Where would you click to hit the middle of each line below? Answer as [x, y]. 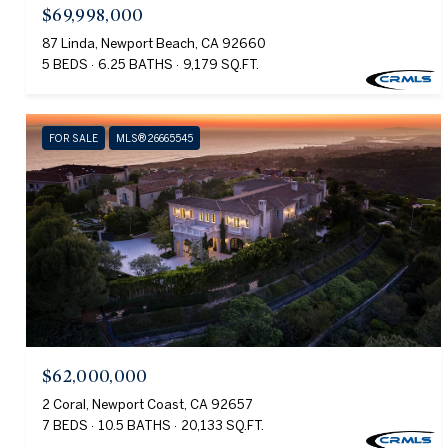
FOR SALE [73, 138]
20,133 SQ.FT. [222, 426]
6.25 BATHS [135, 65]
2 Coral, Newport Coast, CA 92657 [147, 405]
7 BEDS [65, 426]
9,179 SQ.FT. [221, 65]
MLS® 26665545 [154, 138]
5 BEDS [65, 65]
